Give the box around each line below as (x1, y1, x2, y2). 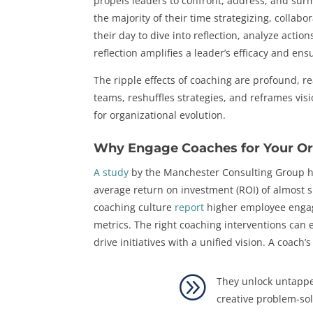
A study (94, 166, 129, 180)
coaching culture (94, 201, 175, 214)
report (175, 201, 205, 214)
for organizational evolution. (94, 108, 226, 122)
